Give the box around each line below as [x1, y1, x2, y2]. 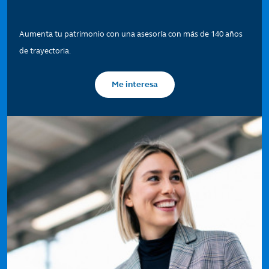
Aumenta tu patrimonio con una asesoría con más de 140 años [19, 29, 243, 40]
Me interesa [111, 79, 158, 90]
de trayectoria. [19, 46, 71, 56]
